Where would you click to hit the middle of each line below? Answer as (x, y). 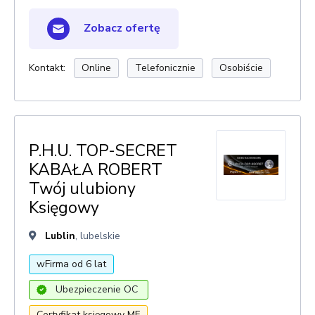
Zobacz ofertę (121, 28)
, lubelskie (98, 236)
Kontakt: (47, 68)
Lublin (60, 236)
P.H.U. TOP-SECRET (103, 151)
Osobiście (241, 68)
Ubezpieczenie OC (97, 289)
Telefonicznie (165, 68)
